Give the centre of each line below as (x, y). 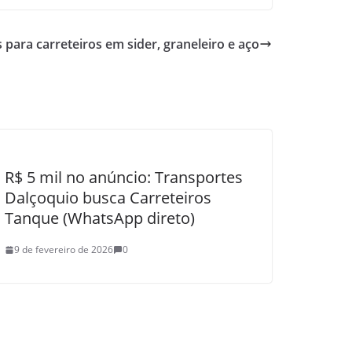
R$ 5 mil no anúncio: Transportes (124, 177)
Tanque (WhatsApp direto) (100, 218)
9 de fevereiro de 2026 (64, 249)
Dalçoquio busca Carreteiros (108, 198)
